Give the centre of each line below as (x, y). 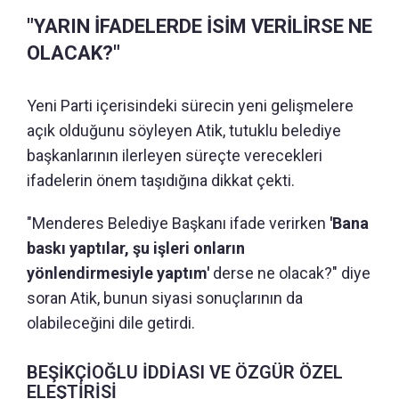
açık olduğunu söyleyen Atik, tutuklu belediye (184, 130)
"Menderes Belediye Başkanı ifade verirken (178, 223)
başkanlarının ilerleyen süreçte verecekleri (175, 155)
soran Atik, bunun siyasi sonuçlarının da (165, 297)
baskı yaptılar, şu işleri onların (136, 248)
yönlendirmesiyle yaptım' (120, 273)
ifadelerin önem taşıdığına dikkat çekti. (161, 180)
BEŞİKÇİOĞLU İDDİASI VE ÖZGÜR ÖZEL (185, 372)
